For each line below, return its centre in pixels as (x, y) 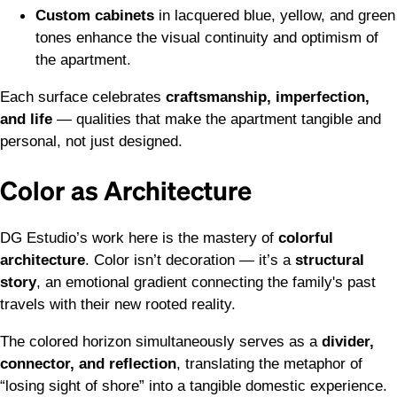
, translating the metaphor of (269, 364)
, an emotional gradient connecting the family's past (206, 281)
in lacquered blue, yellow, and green (275, 16)
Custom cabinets (95, 16)
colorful (306, 237)
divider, (348, 342)
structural (330, 259)
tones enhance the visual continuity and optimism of (207, 38)
